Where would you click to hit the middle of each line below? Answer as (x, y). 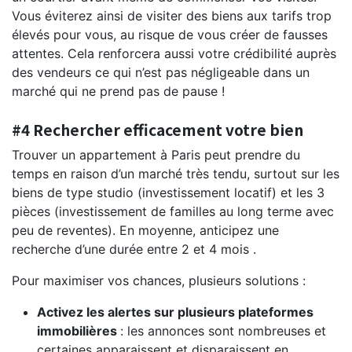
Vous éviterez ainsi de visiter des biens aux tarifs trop (172, 15)
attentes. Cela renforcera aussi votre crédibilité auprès (174, 53)
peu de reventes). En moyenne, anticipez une (145, 230)
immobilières (79, 330)
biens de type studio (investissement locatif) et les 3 (168, 192)
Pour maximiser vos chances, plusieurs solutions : (159, 280)
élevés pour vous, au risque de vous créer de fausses (170, 34)
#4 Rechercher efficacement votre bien (158, 129)
